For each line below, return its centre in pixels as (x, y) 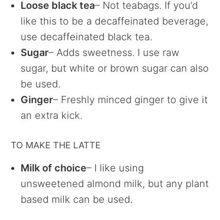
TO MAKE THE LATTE (56, 145)
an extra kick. (52, 115)
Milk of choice (54, 168)
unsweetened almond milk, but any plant (115, 183)
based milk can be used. (77, 199)
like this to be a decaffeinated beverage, (115, 21)
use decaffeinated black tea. (87, 37)
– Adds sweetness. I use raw (114, 52)
